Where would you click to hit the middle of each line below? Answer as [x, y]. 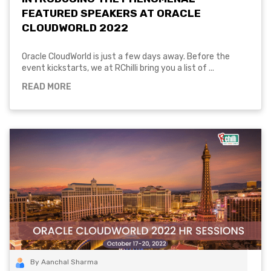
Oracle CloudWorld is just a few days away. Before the [126, 57]
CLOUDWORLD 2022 [75, 28]
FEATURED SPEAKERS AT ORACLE [111, 13]
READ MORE [47, 87]
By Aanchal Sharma [64, 262]
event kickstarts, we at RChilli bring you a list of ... [118, 68]
